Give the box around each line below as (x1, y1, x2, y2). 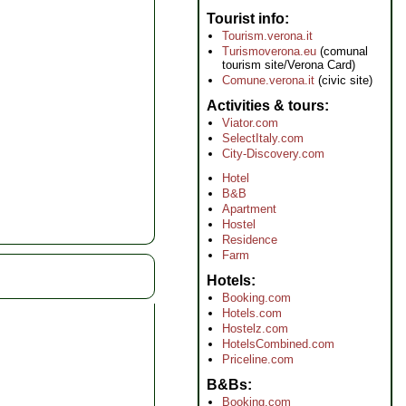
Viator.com (222, 116, 278, 130)
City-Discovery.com (222, 147, 324, 160)
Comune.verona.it (222, 73, 314, 87)
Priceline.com (222, 353, 294, 366)
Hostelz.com (222, 322, 288, 335)
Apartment (222, 202, 276, 216)
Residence (222, 233, 277, 246)
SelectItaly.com (222, 131, 304, 145)
